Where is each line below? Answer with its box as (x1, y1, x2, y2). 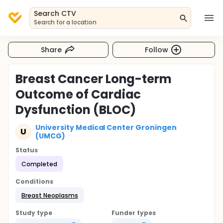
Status (15, 146, 38, 154)
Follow (145, 44, 169, 55)
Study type (15, 209, 52, 217)
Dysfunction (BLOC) (15, 102, 136, 118)
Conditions (15, 177, 53, 186)
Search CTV (34, 8, 76, 18)
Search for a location (34, 18, 97, 26)
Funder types (111, 209, 156, 217)
